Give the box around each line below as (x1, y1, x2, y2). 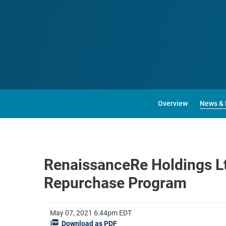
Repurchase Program (44, 174, 187, 192)
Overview (157, 99, 188, 107)
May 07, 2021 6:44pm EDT (50, 209, 132, 217)
